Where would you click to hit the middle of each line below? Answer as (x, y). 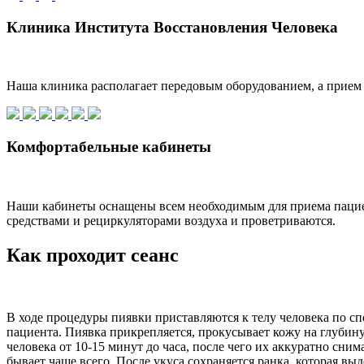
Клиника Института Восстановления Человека (172, 27)
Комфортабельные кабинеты (109, 147)
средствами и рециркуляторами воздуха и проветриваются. (171, 220)
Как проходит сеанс (93, 255)
